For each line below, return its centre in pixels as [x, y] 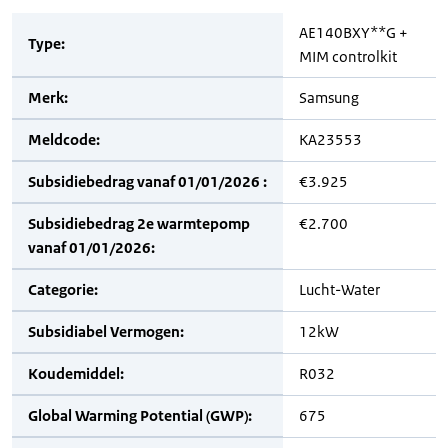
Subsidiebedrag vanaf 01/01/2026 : [147, 181]
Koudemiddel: [76, 373]
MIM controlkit [348, 56]
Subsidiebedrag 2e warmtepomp [139, 223]
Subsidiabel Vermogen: [106, 331]
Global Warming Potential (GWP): [140, 415]
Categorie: [63, 289]
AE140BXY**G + [353, 32]
